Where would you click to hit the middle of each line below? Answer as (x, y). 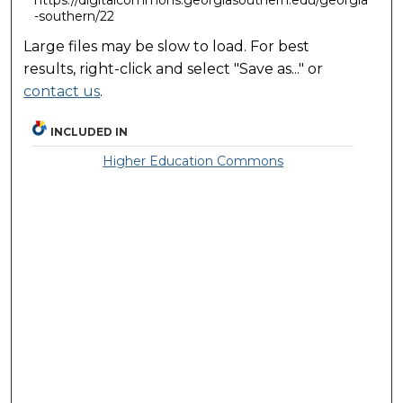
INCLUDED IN (90, 132)
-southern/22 (74, 16)
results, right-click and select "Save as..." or (174, 69)
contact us (62, 92)
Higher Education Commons (193, 161)
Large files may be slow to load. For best (167, 47)
